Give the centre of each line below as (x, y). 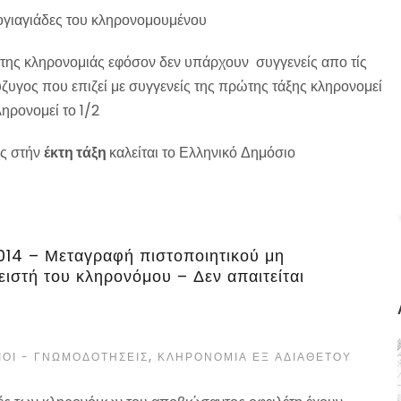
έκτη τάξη (77, 153)
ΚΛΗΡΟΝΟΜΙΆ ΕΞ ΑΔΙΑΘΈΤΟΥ (255, 357)
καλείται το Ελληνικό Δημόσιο (202, 153)
